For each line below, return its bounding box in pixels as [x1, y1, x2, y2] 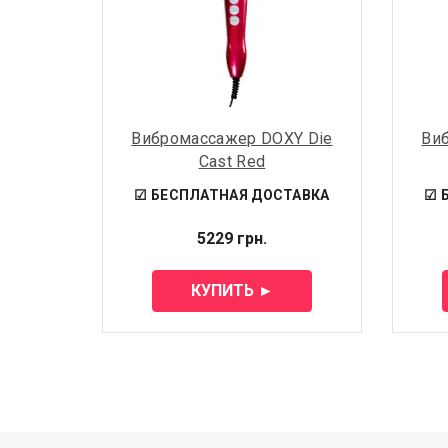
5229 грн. [197, 228, 267, 248]
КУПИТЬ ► [190, 280, 274, 300]
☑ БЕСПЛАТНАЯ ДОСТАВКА [134, 186, 330, 203]
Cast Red [198, 151, 266, 171]
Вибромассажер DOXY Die [131, 128, 333, 148]
